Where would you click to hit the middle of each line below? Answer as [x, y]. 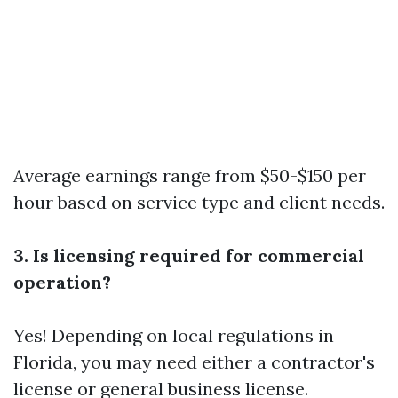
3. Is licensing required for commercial [189, 255]
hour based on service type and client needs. [199, 202]
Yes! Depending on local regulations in [174, 335]
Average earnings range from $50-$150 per [190, 175]
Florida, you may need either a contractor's [194, 362]
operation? [62, 282]
